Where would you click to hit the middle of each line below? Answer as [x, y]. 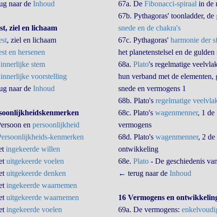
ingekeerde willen [33, 149]
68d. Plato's [137, 137]
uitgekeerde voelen [35, 161]
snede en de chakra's [149, 28]
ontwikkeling [138, 149]
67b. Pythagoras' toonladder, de [167, 16]
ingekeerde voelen [34, 209]
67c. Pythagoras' [144, 40]
